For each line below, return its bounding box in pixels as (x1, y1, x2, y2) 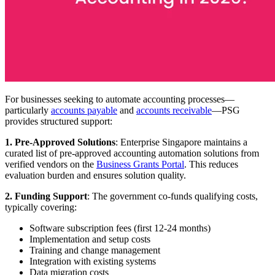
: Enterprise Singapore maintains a (115, 136, 247, 147)
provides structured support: (5, 115, 112, 126)
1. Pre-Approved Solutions (5, 136, 115, 147)
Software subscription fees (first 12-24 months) (29, 222, 211, 233)
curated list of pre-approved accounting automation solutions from (5, 147, 259, 158)
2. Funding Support (5, 190, 87, 201)
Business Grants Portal (96, 158, 184, 169)
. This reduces (184, 158, 238, 169)
